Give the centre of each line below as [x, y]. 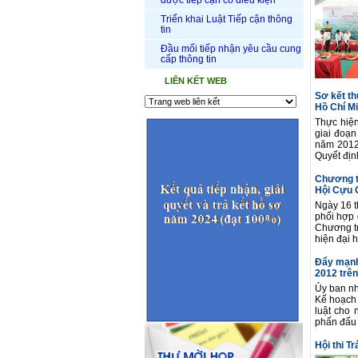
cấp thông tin [189, 59]
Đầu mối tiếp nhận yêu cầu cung [231, 49]
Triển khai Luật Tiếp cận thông [227, 19]
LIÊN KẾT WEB [196, 81]
